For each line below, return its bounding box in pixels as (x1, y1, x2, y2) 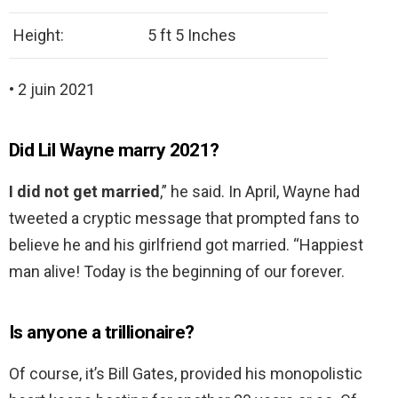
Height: (13, 26, 64, 45)
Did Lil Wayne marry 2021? (9, 139, 219, 162)
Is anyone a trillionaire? (9, 322, 195, 344)
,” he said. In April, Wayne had (160, 182, 360, 202)
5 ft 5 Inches (147, 26, 236, 45)
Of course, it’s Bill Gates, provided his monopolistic (9, 364, 362, 384)
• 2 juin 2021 (9, 80, 95, 99)
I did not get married (9, 182, 160, 202)
